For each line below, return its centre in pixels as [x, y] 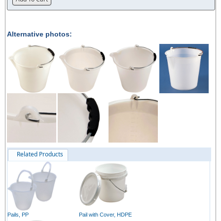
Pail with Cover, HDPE [105, 215]
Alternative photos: [39, 34]
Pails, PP [18, 215]
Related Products [40, 154]
